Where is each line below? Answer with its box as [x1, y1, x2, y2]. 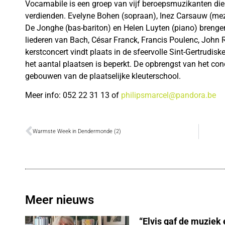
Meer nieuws [25, 192, 94, 207]
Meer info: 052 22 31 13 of [25, 90, 121, 100]
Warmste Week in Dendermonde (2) [33, 128, 121, 135]
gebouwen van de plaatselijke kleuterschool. [25, 71, 181, 81]
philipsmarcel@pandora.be [121, 90, 216, 100]
